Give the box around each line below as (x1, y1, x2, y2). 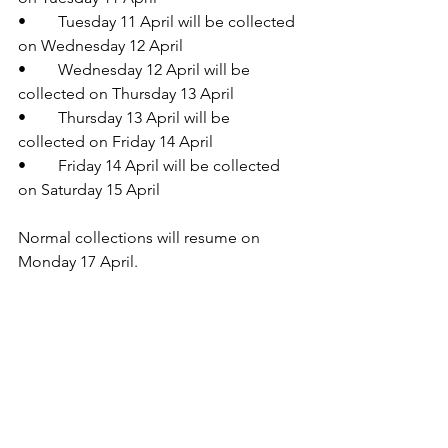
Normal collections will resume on (18, 228, 264, 248)
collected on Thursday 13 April (18, 84, 234, 104)
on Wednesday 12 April (18, 36, 183, 56)
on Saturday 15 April (18, 180, 160, 200)
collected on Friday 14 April (18, 132, 213, 152)
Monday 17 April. (18, 252, 138, 272)
